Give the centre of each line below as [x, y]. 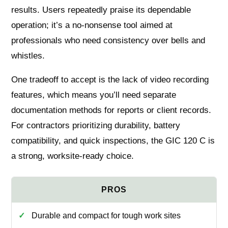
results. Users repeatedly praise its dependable [101, 10]
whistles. [28, 55]
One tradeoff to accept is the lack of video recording [110, 79]
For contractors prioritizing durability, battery [96, 125]
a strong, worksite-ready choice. [73, 156]
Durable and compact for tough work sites [106, 215]
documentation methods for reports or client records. [111, 110]
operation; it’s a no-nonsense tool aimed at [92, 25]
